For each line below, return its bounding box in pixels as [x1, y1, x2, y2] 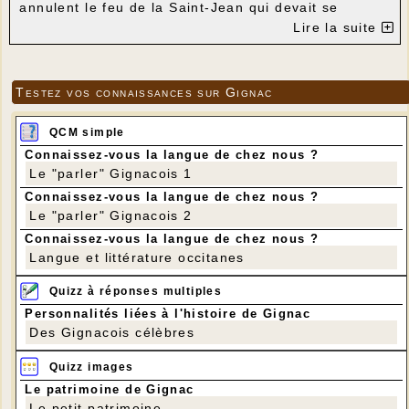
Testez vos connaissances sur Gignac [16, 85, 273, 100]
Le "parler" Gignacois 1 [29, 165, 193, 181]
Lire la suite [293, 20, 383, 36]
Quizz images [48, 360, 134, 373]
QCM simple [48, 125, 125, 139]
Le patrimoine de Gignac [25, 382, 194, 396]
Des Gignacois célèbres [29, 325, 195, 341]
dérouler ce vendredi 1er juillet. [19, 15, 241, 30]
